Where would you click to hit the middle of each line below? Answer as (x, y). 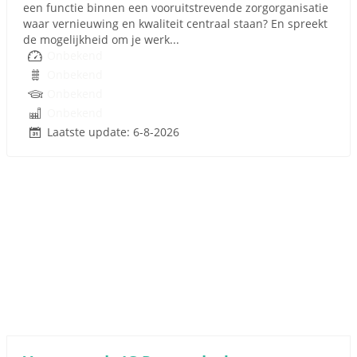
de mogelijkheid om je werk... (101, 39)
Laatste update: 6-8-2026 (113, 132)
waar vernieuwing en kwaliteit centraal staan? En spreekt (175, 24)
